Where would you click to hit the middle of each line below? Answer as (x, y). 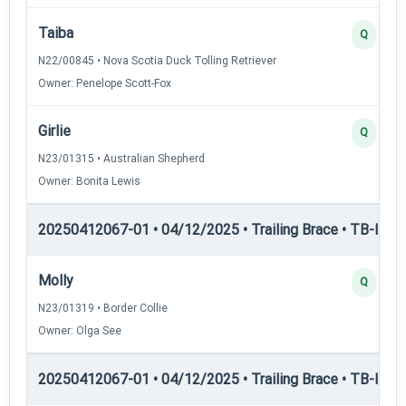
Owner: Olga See (80, 330)
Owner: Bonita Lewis (89, 181)
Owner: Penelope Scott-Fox (105, 83)
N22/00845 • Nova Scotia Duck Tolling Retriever (157, 60)
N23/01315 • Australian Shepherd (121, 158)
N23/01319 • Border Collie (103, 308)
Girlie (54, 130)
